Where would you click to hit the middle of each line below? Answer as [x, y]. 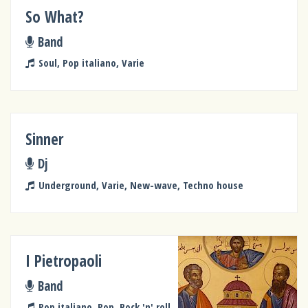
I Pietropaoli [64, 261]
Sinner [45, 139]
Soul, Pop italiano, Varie [91, 63]
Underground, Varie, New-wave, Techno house [141, 185]
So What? [55, 17]
